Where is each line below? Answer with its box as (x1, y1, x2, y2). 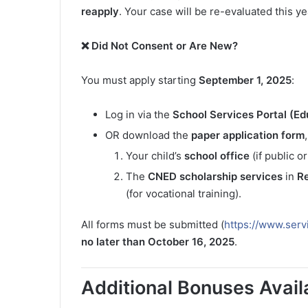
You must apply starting (81, 73, 199, 87)
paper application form (191, 128, 305, 142)
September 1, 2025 (199, 73, 291, 87)
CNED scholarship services (148, 169, 283, 183)
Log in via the (105, 107, 173, 121)
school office (184, 148, 250, 162)
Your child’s (126, 148, 184, 162)
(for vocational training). (126, 186, 241, 200)
